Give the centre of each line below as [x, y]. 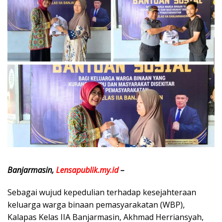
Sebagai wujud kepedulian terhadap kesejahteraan [102, 192]
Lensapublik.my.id [87, 170]
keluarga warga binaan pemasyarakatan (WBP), [96, 204]
